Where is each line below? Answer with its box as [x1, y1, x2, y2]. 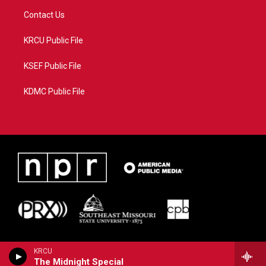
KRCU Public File [24, 35, 83, 45]
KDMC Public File [24, 86, 85, 96]
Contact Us [24, 9, 65, 20]
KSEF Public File [24, 61, 81, 71]
